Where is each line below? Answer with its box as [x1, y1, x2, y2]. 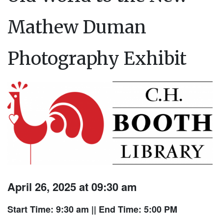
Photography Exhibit [7, 48, 187, 70]
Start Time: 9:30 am [7, 203, 89, 216]
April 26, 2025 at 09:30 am [7, 179, 137, 195]
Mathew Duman [7, 16, 146, 39]
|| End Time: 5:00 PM [89, 203, 177, 216]
